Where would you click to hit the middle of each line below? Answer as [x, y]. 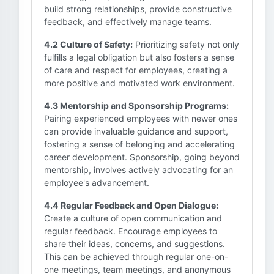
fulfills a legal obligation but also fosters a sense [139, 57]
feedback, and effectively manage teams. [128, 22]
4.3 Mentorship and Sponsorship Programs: [136, 106]
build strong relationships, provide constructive [138, 9]
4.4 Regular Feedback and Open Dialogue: [131, 205]
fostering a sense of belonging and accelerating [139, 144]
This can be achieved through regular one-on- [136, 257]
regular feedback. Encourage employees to [131, 231]
